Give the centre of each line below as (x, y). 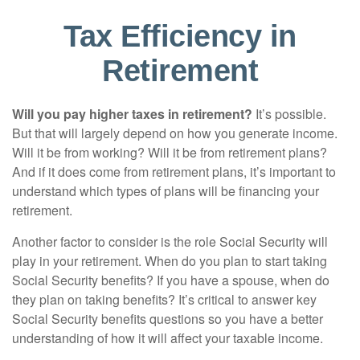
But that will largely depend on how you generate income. (175, 133)
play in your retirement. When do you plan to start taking (170, 261)
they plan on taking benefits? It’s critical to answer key (164, 299)
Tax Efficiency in (180, 36)
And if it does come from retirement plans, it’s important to (174, 172)
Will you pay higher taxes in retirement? (132, 114)
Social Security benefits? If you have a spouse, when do (171, 280)
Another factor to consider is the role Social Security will (170, 241)
